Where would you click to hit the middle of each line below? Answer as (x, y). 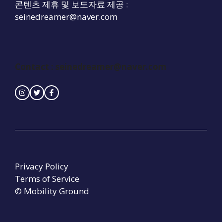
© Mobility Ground (52, 191)
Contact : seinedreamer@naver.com (91, 66)
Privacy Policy (42, 166)
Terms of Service (47, 179)
